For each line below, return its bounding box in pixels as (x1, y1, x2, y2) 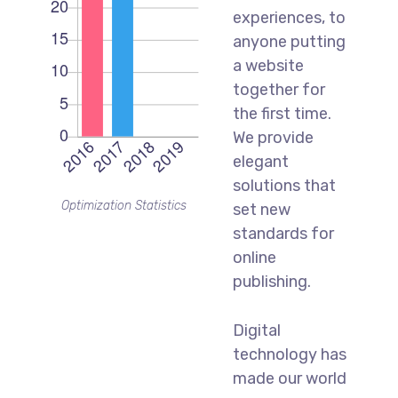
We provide (232, 127, 314, 147)
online (232, 247, 276, 267)
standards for (232, 223, 334, 243)
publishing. (232, 271, 311, 291)
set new (232, 199, 291, 219)
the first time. (232, 103, 331, 123)
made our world (232, 368, 346, 388)
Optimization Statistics (61, 197, 187, 213)
